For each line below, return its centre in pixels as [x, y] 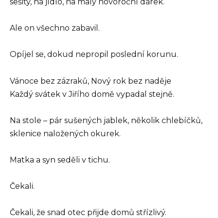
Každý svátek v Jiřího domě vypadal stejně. [92, 94]
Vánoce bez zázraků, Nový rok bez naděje [91, 81]
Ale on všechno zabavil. [55, 28]
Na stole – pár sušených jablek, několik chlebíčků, [106, 120]
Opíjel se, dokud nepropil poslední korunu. [94, 54]
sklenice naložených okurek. [65, 133]
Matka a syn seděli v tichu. [60, 160]
